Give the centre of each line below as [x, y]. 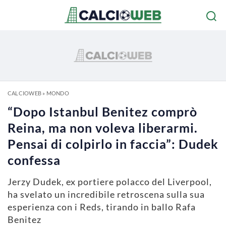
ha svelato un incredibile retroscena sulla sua [106, 194]
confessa [34, 160]
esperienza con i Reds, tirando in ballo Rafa [102, 207]
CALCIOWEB [24, 93]
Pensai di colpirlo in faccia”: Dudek [113, 144]
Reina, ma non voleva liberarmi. [103, 128]
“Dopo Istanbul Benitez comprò [102, 111]
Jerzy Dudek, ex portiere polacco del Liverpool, [110, 182]
